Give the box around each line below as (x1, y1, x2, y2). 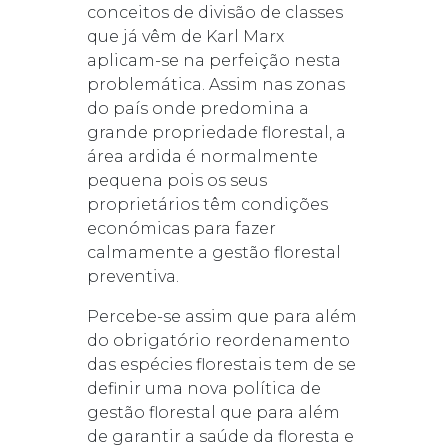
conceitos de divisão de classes (86, 2, 343, 22)
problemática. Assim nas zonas (86, 74, 345, 94)
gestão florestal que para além (86, 402, 340, 422)
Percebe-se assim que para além (86, 306, 357, 326)
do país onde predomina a (86, 98, 309, 118)
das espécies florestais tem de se (86, 354, 356, 374)
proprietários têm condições (86, 194, 328, 214)
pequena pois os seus (86, 170, 267, 190)
